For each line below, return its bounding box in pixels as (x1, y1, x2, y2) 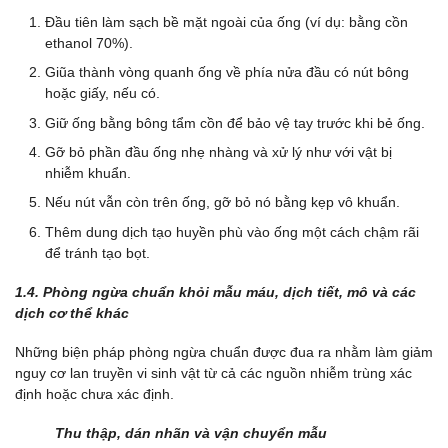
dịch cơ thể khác (15, 304, 129, 321)
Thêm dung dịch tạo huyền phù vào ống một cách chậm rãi (45, 223, 419, 240)
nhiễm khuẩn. (45, 165, 131, 181)
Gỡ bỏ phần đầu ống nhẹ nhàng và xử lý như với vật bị (45, 144, 392, 160)
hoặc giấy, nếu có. (45, 85, 160, 102)
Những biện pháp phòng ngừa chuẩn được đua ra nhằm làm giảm (15, 344, 433, 361)
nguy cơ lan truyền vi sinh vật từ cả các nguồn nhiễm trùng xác (15, 365, 412, 382)
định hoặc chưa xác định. (15, 386, 174, 403)
